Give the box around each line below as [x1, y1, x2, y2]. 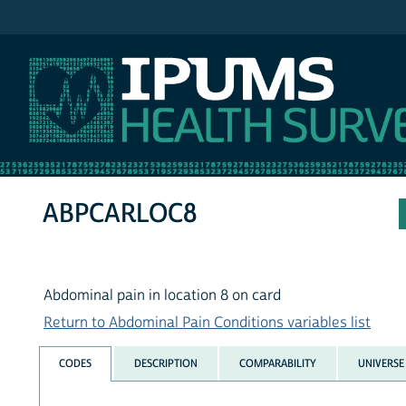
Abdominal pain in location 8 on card [43, 286, 281, 305]
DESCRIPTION [133, 355, 198, 371]
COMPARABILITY [238, 355, 316, 371]
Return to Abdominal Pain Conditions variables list [43, 314, 371, 333]
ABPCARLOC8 [43, 197, 198, 231]
